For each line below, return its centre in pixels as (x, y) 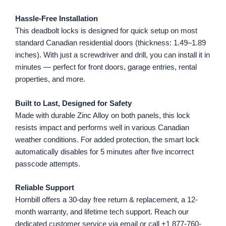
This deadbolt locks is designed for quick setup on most (106, 31)
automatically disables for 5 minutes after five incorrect (104, 152)
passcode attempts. (48, 164)
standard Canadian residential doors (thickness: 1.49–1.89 (110, 43)
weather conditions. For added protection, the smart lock (107, 139)
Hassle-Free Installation (56, 19)
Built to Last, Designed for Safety (73, 103)
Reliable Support (45, 188)
